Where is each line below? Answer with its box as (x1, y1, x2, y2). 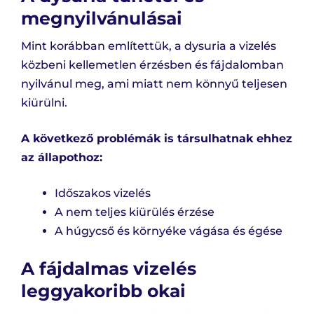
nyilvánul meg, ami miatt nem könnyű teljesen (21, 77, 287, 91)
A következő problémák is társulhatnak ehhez (21, 132, 292, 146)
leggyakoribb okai (21, 280, 186, 302)
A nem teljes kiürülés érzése (55, 205, 214, 219)
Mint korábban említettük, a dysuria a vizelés (21, 39, 276, 53)
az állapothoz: (21, 151, 102, 165)
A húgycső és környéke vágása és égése (55, 224, 282, 238)
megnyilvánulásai (21, 8, 182, 29)
